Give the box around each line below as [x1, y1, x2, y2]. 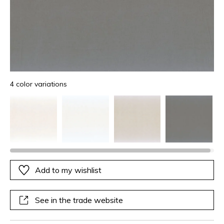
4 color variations [10, 79, 67, 88]
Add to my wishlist [35, 164, 101, 175]
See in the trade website [35, 194, 123, 205]
